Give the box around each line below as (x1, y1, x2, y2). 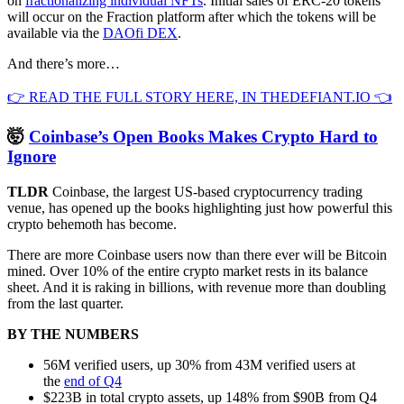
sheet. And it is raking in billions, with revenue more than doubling (7, 280, 386, 296)
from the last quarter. (7, 296, 124, 312)
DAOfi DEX (103, 24, 178, 41)
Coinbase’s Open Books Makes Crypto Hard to (29, 127, 378, 147)
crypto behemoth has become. (7, 216, 177, 233)
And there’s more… (7, 55, 120, 71)
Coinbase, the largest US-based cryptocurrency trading (52, 184, 363, 200)
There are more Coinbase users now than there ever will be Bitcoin (7, 247, 387, 263)
